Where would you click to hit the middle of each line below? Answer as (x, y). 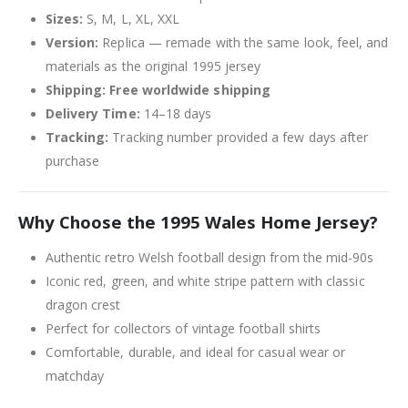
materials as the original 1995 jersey (153, 66)
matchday (75, 376)
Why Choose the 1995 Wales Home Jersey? (198, 222)
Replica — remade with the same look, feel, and (244, 42)
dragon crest (83, 305)
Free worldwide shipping (190, 89)
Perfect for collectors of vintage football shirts (183, 329)
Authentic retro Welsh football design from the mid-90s (209, 258)
